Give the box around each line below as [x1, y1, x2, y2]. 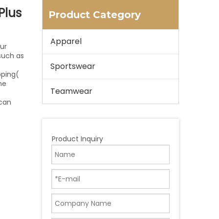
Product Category [48, 9, 141, 21]
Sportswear [50, 61, 95, 72]
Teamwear [50, 86, 92, 97]
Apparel [50, 36, 82, 47]
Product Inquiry [52, 134, 103, 144]
